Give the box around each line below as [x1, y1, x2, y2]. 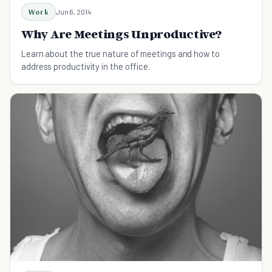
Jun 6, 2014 [55, 7, 91, 16]
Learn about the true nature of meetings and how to [21, 47, 220, 59]
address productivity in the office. [21, 60, 151, 72]
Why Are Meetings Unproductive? [21, 26, 222, 41]
